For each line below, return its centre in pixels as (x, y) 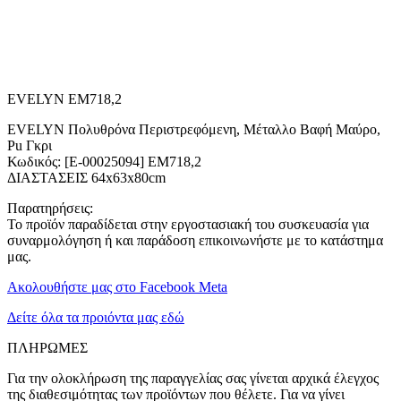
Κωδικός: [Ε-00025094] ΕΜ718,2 (104, 161)
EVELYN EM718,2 (64, 98)
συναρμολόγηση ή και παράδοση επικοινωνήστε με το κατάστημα (195, 240)
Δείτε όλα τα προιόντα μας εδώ (96, 317)
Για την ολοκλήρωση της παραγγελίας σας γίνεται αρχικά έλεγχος (193, 378)
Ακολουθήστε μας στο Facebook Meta (117, 286)
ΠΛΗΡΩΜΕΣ (47, 347)
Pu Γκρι (30, 145)
